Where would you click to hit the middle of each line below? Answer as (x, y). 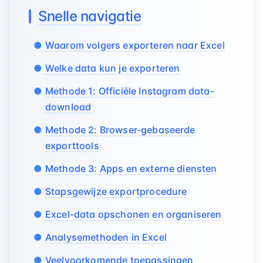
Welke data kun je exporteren (113, 68)
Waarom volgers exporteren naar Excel (135, 45)
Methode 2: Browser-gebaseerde (120, 130)
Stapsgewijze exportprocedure (116, 191)
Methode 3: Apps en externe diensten (131, 168)
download (68, 107)
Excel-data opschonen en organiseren (134, 214)
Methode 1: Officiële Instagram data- (130, 91)
